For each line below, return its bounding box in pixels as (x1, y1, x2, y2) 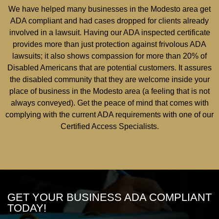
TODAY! (7, 202, 46, 215)
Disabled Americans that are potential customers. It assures (7, 63, 212, 72)
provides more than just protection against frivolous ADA (13, 40, 206, 48)
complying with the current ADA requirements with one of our (5, 110, 214, 119)
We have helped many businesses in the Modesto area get (8, 4, 211, 13)
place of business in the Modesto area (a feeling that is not (9, 87, 210, 95)
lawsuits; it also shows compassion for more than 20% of (12, 51, 207, 60)
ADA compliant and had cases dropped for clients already (10, 16, 209, 25)
